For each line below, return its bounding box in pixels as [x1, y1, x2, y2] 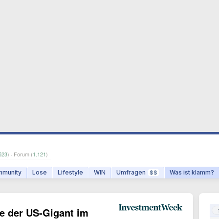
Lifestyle [58, 169, 83, 176]
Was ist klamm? [170, 169, 214, 176]
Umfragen [116, 169, 146, 176]
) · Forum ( [7, 150, 33, 158]
